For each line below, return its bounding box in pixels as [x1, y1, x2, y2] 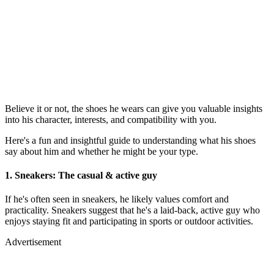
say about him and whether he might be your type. [5, 146, 198, 157]
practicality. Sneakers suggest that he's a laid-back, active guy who [5, 205, 260, 216]
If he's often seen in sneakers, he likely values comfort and [5, 194, 229, 205]
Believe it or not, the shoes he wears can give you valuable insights [5, 103, 262, 114]
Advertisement [5, 237, 61, 248]
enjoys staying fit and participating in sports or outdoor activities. [5, 216, 253, 227]
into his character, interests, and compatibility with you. [5, 114, 217, 125]
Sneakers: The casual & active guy [15, 170, 157, 181]
